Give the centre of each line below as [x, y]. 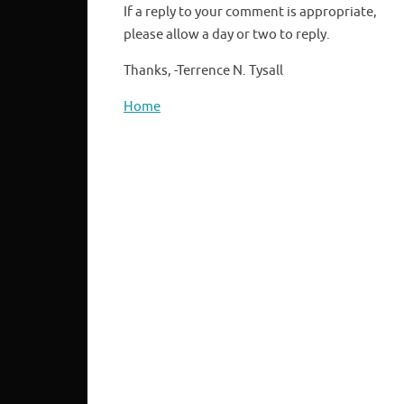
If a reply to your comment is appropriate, [250, 13]
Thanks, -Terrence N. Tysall [203, 71]
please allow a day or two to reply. [227, 35]
